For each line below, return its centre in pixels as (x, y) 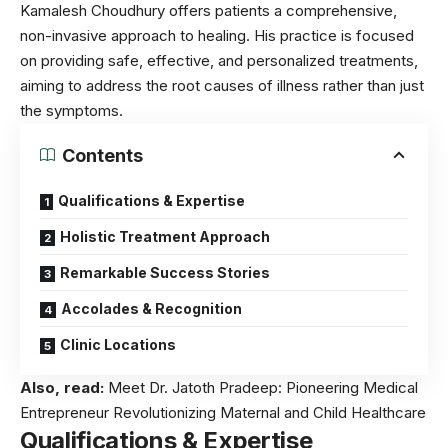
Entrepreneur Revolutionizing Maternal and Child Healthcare (223, 412)
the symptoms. (71, 110)
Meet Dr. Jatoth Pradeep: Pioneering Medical (263, 387)
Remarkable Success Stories (165, 272)
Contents (102, 155)
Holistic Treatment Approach (165, 236)
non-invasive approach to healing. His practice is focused (217, 35)
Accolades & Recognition (151, 308)
